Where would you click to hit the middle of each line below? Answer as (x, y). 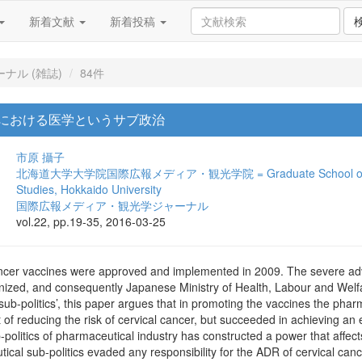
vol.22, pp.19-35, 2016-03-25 (91, 221)
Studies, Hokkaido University (89, 189)
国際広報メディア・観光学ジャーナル (112, 205)
